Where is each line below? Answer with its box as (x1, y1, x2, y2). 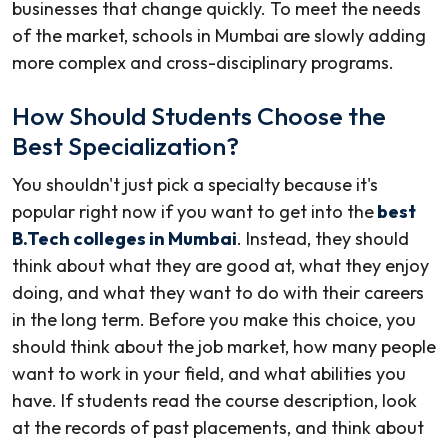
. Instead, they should (237, 227, 409, 251)
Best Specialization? (12, 130, 239, 163)
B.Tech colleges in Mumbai (12, 227, 237, 251)
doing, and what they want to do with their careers (12, 281, 424, 305)
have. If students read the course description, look (12, 389, 417, 413)
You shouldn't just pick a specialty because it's (12, 173, 378, 197)
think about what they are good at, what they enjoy (12, 254, 429, 278)
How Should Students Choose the (12, 100, 386, 133)
